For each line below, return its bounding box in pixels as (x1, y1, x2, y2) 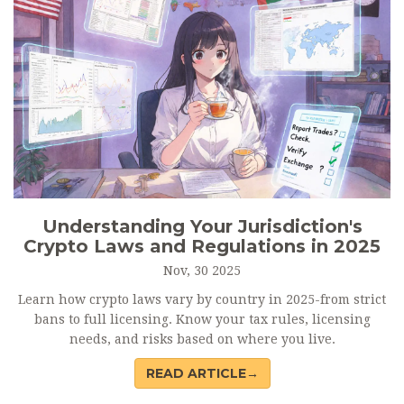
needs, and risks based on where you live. (69, 332, 335, 347)
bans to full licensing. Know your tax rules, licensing (33, 312, 371, 327)
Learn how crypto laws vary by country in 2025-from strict (18, 292, 386, 308)
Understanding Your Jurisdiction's (41, 216, 363, 238)
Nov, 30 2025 (163, 263, 241, 279)
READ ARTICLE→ (145, 365, 259, 382)
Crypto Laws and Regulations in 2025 (23, 235, 381, 258)
